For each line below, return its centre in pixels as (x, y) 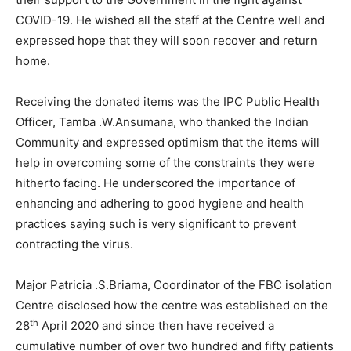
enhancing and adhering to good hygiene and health (160, 204)
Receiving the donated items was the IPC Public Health (168, 102)
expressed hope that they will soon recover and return (166, 41)
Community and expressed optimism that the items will (168, 143)
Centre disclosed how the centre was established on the (172, 306)
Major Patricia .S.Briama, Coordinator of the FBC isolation (174, 285)
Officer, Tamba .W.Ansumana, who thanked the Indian (162, 122)
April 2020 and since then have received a (156, 326)
